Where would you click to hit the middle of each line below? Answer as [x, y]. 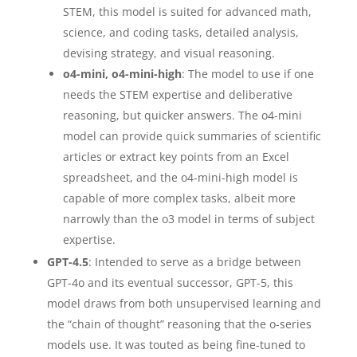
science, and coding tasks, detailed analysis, [180, 32]
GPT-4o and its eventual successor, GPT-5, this [170, 282]
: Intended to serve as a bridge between [194, 262]
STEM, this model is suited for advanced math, [187, 12]
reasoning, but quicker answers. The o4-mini [182, 115]
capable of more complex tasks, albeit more [179, 198]
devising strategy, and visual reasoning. [169, 53]
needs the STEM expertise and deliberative [177, 94]
